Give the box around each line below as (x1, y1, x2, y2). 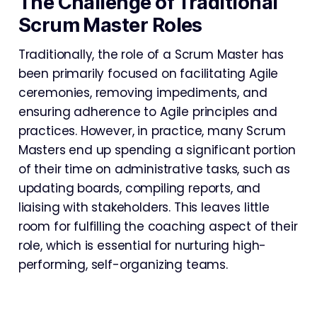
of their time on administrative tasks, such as (18, 161, 290, 178)
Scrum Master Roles (18, 13, 202, 38)
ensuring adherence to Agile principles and (18, 103, 277, 121)
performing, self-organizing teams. (18, 256, 228, 274)
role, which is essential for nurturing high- (18, 237, 267, 255)
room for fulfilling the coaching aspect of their (18, 218, 298, 236)
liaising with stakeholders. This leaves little (18, 199, 270, 217)
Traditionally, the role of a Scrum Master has (18, 46, 284, 64)
